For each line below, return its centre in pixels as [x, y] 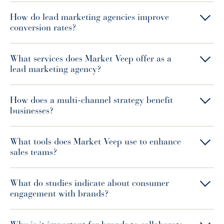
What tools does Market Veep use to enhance [95, 141]
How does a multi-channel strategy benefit [91, 100]
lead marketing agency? [56, 69]
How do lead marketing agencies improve [89, 17]
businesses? [32, 110]
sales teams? [34, 152]
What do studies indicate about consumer [89, 183]
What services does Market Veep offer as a [91, 58]
